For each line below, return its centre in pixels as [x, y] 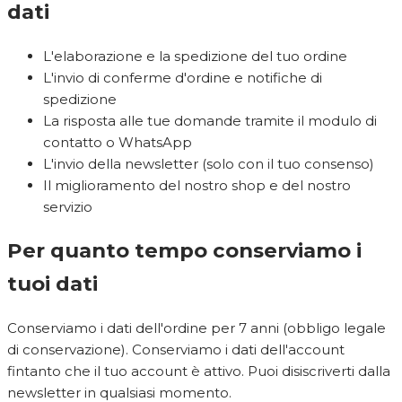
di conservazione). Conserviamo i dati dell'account [176, 349]
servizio [68, 206]
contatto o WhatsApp [118, 142]
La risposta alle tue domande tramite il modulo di [210, 120]
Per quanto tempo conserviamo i [184, 251]
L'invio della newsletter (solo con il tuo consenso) [209, 163]
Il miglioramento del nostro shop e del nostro [197, 185]
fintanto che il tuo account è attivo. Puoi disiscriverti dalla [199, 371]
